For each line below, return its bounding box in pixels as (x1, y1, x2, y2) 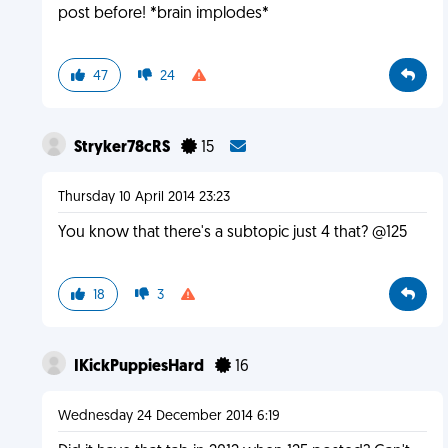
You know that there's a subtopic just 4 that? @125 (57, 225, 407, 241)
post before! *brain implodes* (57, 6, 269, 22)
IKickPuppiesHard (73, 359, 207, 375)
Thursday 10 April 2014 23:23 (57, 190, 230, 205)
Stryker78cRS (73, 140, 173, 156)
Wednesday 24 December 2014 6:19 (57, 409, 280, 424)
